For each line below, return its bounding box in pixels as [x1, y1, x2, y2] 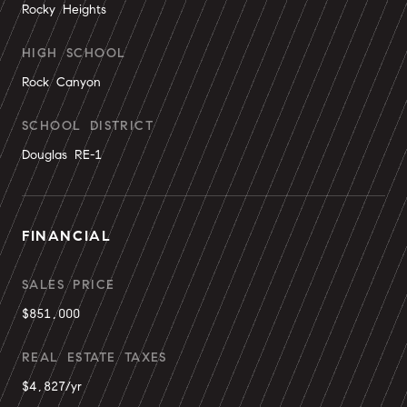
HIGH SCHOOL [22, 45, 126, 61]
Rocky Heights [22, 2, 106, 17]
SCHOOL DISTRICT [22, 118, 154, 134]
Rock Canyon [22, 74, 101, 90]
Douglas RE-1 [22, 147, 102, 163]
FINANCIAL [22, 227, 112, 244]
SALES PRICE [22, 277, 115, 293]
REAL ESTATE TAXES [22, 350, 167, 365]
